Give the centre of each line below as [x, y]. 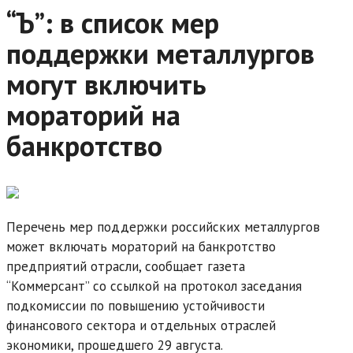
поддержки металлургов [160, 53]
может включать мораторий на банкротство [141, 246]
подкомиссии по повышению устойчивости [136, 305]
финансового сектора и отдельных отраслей [141, 325]
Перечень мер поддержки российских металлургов [163, 227]
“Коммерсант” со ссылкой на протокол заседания [154, 286]
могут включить [106, 84]
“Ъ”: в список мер [113, 22]
